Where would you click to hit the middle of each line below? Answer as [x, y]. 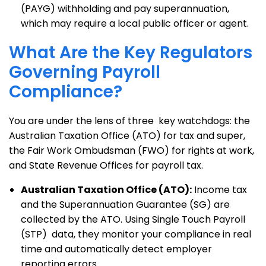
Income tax [219, 190]
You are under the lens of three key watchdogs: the [129, 121]
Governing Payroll [85, 72]
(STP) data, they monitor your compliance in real [136, 234]
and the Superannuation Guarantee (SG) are [125, 205]
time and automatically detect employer [116, 249]
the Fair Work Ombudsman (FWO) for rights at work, [132, 151]
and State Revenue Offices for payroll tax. [106, 165]
